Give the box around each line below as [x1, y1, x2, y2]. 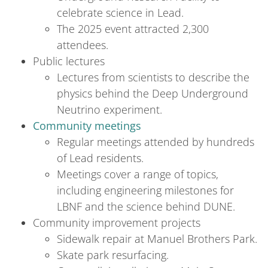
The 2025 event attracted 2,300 [57, 22, 209, 36]
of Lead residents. [57, 151, 144, 165]
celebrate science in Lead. [57, 5, 184, 20]
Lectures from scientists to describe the [57, 70, 249, 84]
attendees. [57, 38, 108, 52]
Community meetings [33, 118, 141, 133]
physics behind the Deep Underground [57, 86, 248, 100]
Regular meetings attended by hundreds [57, 135, 254, 149]
